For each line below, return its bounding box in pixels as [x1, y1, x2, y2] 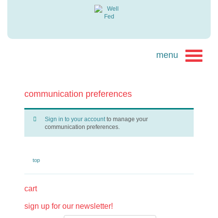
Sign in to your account [45, 116, 105, 123]
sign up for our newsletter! [24, 202, 113, 210]
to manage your [105, 116, 148, 123]
